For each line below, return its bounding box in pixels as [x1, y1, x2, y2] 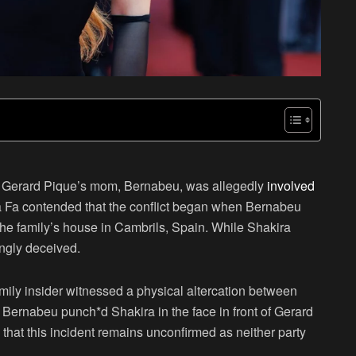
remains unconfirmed [98, 323, 216, 342]
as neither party [216, 323, 306, 342]
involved [267, 176, 315, 195]
